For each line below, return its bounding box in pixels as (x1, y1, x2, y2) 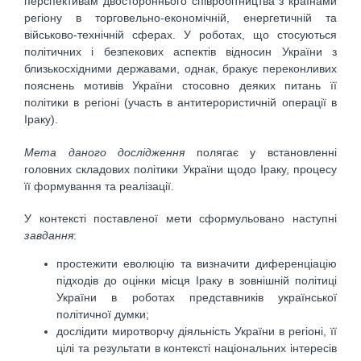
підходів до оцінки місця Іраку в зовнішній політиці (56, 274, 337, 288)
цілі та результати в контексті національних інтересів (56, 342, 337, 355)
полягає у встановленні (185, 145, 338, 159)
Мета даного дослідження (24, 145, 185, 159)
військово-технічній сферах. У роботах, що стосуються (24, 28, 337, 42)
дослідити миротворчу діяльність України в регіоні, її (56, 325, 337, 338)
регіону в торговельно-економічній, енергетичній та (24, 11, 337, 25)
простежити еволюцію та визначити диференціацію (56, 257, 337, 271)
